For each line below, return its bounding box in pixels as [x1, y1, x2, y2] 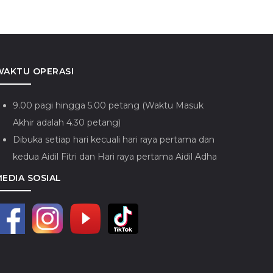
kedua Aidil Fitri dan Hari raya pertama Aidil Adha [12, 151, 217, 162]
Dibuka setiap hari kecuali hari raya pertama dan [12, 133, 214, 145]
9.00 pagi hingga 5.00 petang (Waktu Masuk [12, 99, 204, 111]
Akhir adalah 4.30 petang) [12, 116, 121, 128]
